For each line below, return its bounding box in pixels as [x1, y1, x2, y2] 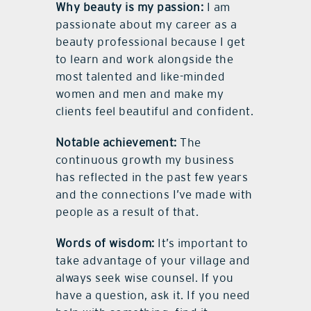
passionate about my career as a [55, 17, 237, 32]
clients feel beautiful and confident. [55, 104, 254, 119]
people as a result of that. [55, 205, 199, 219]
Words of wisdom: [55, 236, 158, 251]
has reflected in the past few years [55, 170, 249, 185]
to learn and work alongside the [55, 52, 234, 67]
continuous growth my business [55, 153, 235, 167]
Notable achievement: [55, 135, 177, 150]
